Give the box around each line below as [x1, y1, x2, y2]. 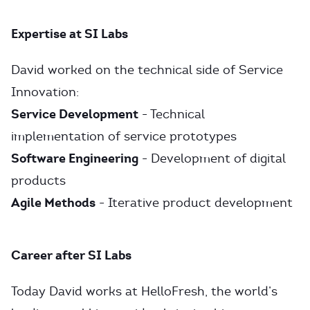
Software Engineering [11, 150, 138, 166]
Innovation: [11, 84, 79, 100]
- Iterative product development [95, 195, 293, 210]
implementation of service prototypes [11, 129, 237, 144]
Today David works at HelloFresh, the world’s [11, 284, 277, 299]
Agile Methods [11, 194, 95, 210]
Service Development [11, 106, 138, 122]
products [11, 173, 66, 188]
